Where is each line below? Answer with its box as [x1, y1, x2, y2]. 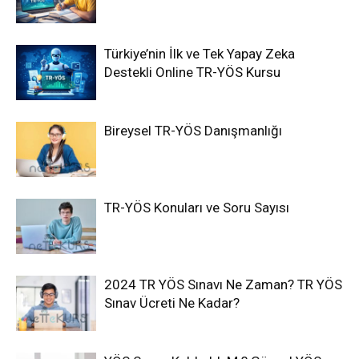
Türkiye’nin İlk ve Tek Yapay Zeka [104, 46, 295, 63]
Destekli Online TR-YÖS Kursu [104, 64, 280, 81]
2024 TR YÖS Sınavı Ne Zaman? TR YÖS [104, 276, 342, 293]
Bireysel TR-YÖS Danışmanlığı [104, 123, 282, 139]
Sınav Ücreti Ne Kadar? [104, 295, 240, 312]
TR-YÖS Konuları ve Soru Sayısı [104, 200, 289, 216]
